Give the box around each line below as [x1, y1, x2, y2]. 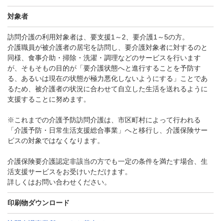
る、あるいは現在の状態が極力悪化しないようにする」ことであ [7, 74, 208, 82]
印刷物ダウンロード [7, 199, 70, 207]
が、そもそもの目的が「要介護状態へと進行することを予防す [7, 64, 201, 72]
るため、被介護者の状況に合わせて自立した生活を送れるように [7, 85, 208, 93]
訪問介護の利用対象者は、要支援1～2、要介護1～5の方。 [7, 33, 189, 41]
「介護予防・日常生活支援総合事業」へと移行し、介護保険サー [7, 126, 208, 134]
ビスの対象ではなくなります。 [7, 137, 104, 145]
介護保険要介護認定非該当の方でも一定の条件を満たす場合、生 [7, 157, 208, 165]
